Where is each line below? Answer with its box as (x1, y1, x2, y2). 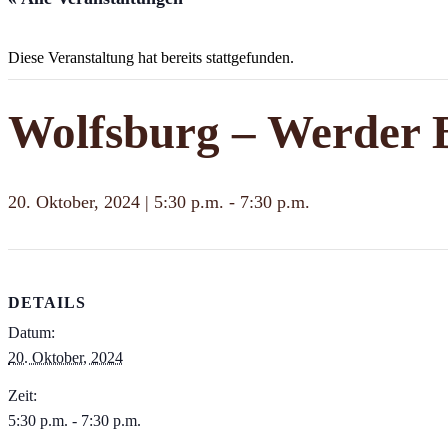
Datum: (8, 324, 55, 342)
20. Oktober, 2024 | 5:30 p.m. (8, 192, 224, 212)
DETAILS (8, 294, 86, 312)
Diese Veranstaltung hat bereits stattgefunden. (8, 49, 294, 66)
